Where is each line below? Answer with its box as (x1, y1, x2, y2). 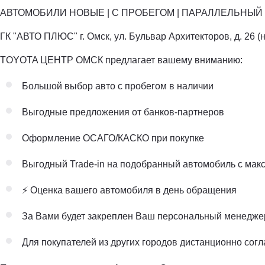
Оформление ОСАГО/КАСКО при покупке (22, 132, 204, 143)
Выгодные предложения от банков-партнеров (22, 106, 224, 117)
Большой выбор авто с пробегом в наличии (22, 80, 214, 91)
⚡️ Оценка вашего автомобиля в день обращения (22, 185, 237, 195)
